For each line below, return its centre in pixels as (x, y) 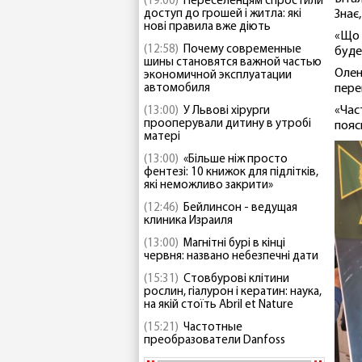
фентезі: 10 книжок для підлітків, (231, 173)
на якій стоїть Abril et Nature (219, 305)
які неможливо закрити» (208, 185)
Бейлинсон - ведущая (240, 208)
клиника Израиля (188, 221)
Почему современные (242, 50)
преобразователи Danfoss (215, 341)
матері (162, 137)
